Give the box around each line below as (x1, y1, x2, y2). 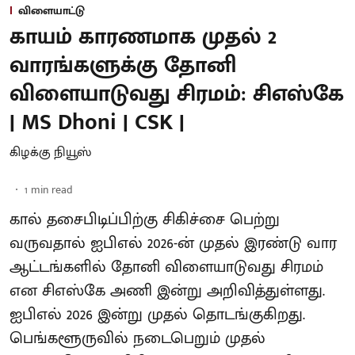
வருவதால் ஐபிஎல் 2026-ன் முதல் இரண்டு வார (10, 229, 337, 257)
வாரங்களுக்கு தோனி (10, 46, 236, 84)
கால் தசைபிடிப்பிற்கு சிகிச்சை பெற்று (10, 205, 280, 233)
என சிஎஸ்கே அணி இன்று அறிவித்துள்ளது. (10, 277, 325, 304)
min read (31, 180, 73, 199)
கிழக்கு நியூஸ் (10, 141, 91, 163)
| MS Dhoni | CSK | (10, 103, 185, 141)
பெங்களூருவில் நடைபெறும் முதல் (10, 324, 265, 352)
